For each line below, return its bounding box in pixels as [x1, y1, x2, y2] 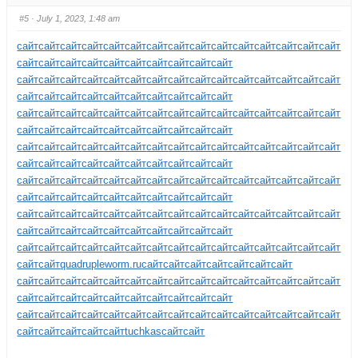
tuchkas [125, 325, 162, 338]
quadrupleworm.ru [60, 258, 142, 271]
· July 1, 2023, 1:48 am [29, 14, 121, 24]
